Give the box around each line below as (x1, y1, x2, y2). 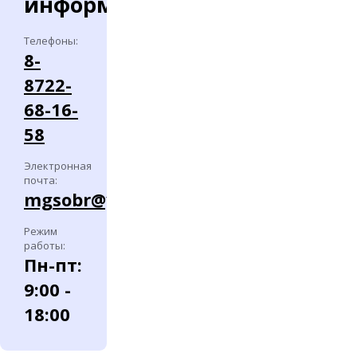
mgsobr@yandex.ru (24, 187, 196, 211)
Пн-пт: (24, 253, 82, 277)
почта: (24, 173, 57, 187)
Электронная (24, 159, 92, 173)
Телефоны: (24, 33, 78, 48)
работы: (24, 238, 65, 253)
